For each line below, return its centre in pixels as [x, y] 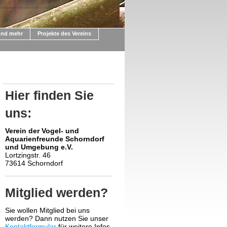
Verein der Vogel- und [42, 131]
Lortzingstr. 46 [28, 155]
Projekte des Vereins [64, 33]
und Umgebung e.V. [39, 147]
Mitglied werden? [56, 193]
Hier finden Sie [49, 95]
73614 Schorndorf [34, 163]
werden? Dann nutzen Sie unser [57, 218]
